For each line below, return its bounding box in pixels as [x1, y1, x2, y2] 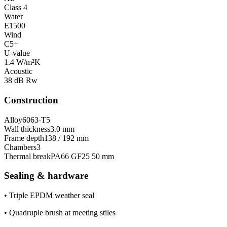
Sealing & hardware [4, 170, 88, 181]
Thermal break [4, 152, 51, 161]
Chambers [4, 142, 36, 152]
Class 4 [4, 3, 27, 12]
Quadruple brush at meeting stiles [9, 208, 116, 217]
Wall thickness [4, 124, 50, 133]
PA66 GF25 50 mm [51, 152, 114, 161]
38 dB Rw [4, 76, 37, 85]
